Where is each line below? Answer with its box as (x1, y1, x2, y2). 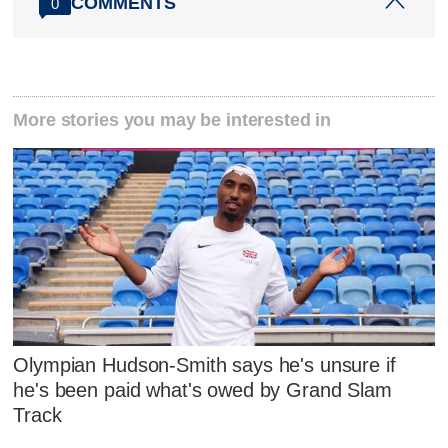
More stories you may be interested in (13, 109, 332, 130)
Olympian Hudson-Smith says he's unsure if (13, 354, 396, 377)
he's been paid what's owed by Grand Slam (13, 379, 392, 402)
